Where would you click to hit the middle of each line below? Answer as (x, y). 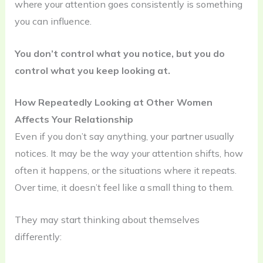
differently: (38, 236)
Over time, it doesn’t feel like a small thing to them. (124, 188)
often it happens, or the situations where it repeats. (125, 171)
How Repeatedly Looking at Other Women (113, 102)
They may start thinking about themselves (107, 219)
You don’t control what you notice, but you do (119, 53)
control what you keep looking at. (92, 70)
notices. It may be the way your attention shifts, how (129, 154)
